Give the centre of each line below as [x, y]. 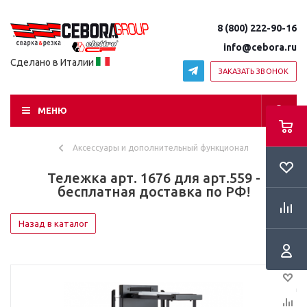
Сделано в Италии [53, 62]
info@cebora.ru [260, 47]
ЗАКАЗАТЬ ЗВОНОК [253, 71]
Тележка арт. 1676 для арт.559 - [153, 178]
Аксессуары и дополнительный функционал [160, 148]
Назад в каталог [53, 223]
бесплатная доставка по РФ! [153, 192]
